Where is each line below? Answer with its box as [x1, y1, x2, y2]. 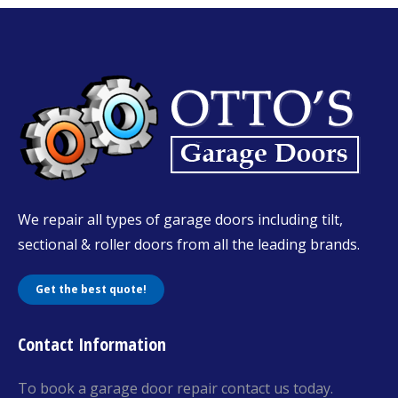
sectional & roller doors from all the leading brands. [18, 234, 360, 254]
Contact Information [18, 331, 166, 356]
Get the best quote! [36, 281, 147, 297]
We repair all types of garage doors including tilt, [18, 209, 343, 229]
